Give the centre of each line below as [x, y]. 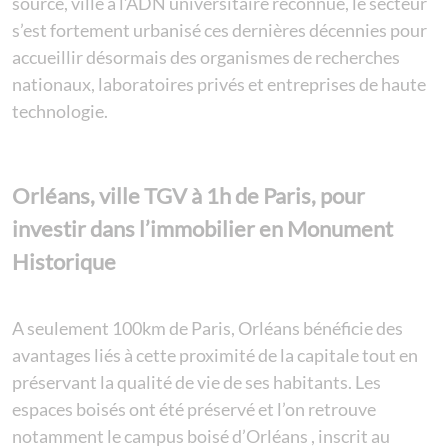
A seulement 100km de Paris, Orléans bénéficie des [207, 328]
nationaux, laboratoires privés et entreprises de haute [219, 84]
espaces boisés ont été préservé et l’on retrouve [194, 409]
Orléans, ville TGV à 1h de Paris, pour [188, 196]
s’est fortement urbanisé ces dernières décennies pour [219, 30]
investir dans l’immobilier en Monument [202, 229]
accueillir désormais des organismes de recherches [206, 57]
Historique [64, 262]
